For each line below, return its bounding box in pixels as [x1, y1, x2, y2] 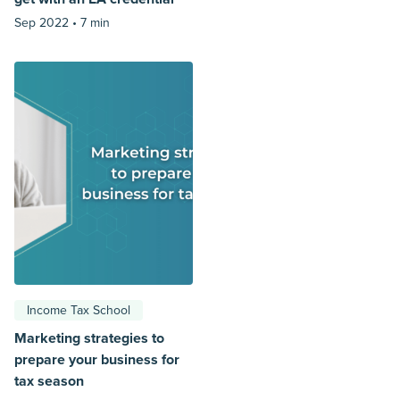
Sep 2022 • [14, 15, 80, 31]
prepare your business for [14, 351, 179, 370]
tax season [14, 372, 84, 391]
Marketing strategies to [14, 329, 164, 348]
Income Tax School [27, 303, 130, 319]
